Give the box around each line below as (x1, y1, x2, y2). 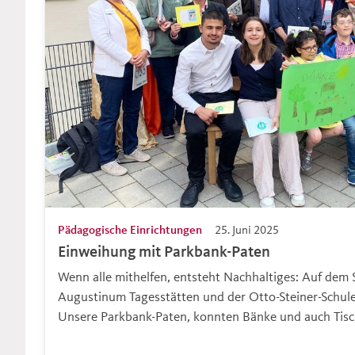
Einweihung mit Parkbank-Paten (58, 241, 270, 261)
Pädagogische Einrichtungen (58, 221, 202, 237)
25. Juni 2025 (215, 221, 279, 237)
